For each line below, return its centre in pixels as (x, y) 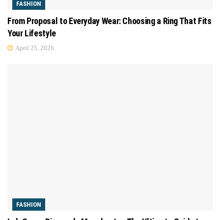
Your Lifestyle (32, 33)
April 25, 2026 (34, 48)
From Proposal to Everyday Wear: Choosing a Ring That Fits (110, 21)
